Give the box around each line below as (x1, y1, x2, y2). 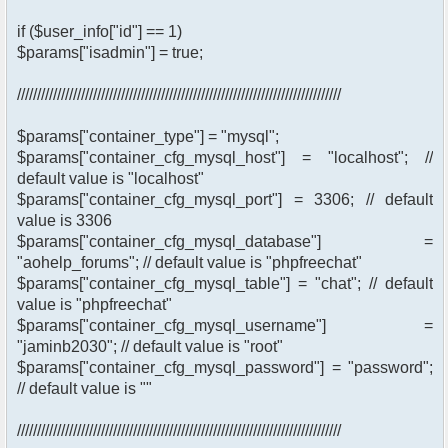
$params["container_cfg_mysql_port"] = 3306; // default (17, 191, 433, 209)
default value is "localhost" (17, 170, 204, 188)
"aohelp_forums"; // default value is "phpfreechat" (17, 254, 362, 272)
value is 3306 (17, 212, 112, 230)
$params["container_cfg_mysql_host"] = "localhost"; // (17, 149, 433, 167)
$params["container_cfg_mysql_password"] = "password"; (17, 359, 433, 377)
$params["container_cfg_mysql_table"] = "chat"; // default (17, 275, 433, 293)
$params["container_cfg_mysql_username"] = (17, 317, 433, 335)
